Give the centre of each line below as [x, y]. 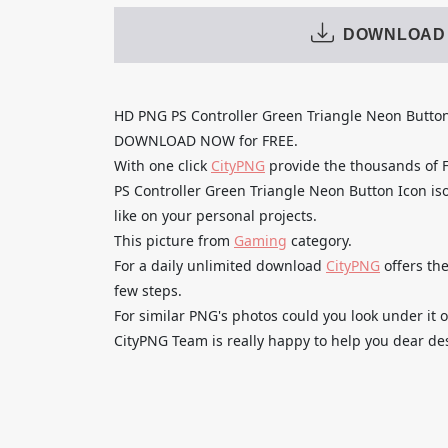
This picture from [174, 240]
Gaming [260, 240]
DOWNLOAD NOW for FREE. [206, 140]
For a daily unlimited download [220, 265]
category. [319, 240]
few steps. [148, 290]
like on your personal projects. [215, 215]
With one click [162, 165]
